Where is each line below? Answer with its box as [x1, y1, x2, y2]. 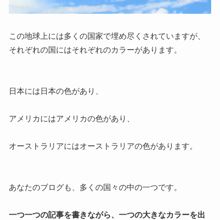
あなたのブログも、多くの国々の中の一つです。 [8, 183, 182, 192]
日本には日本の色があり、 [8, 87, 103, 96]
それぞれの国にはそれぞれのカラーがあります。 [8, 46, 182, 55]
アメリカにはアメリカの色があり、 [8, 114, 135, 123]
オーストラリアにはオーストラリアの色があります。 [8, 142, 197, 151]
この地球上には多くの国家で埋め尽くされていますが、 [8, 32, 205, 41]
